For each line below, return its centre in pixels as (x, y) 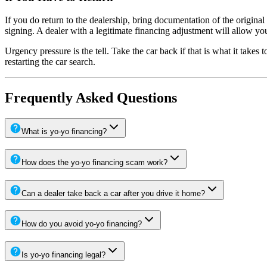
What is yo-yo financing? (64, 132)
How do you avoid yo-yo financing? (82, 224)
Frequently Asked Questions (91, 98)
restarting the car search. (50, 62)
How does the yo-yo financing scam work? (94, 162)
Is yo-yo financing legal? (63, 255)
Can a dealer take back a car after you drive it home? (113, 193)
